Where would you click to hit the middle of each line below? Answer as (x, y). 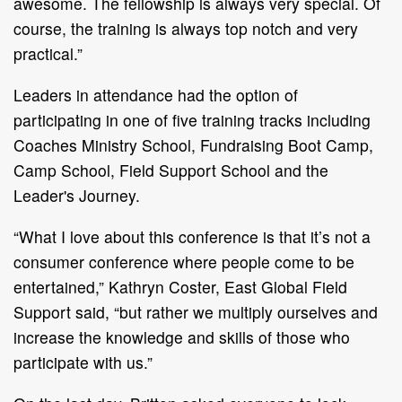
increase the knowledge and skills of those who (182, 336)
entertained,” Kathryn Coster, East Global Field (180, 286)
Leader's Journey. (79, 195)
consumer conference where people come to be (184, 261)
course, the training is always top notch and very (186, 28)
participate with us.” (83, 362)
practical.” (50, 53)
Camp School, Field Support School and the (171, 170)
